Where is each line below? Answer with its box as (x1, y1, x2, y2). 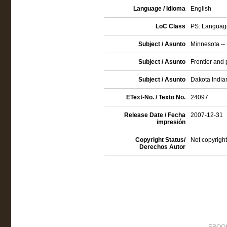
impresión (156, 119, 185, 126)
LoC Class (155, 23, 185, 30)
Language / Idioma (133, 5, 185, 12)
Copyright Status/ (135, 136, 185, 143)
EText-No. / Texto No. (126, 94, 185, 101)
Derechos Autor (139, 143, 185, 150)
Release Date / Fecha (124, 111, 185, 119)
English (190, 5, 211, 12)
